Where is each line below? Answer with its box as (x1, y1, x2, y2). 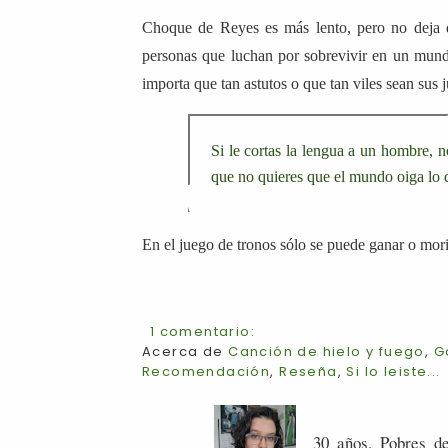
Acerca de (142, 341, 229, 361)
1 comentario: (149, 321, 256, 341)
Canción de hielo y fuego (228, 341, 425, 361)
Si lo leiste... (346, 361, 441, 381)
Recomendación (142, 361, 271, 381)
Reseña (279, 361, 338, 381)
